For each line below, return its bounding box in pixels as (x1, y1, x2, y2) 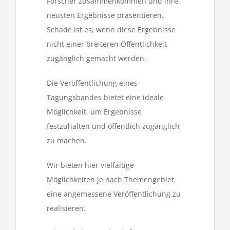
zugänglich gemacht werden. (47, 53, 146, 63)
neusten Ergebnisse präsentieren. (47, 10, 164, 20)
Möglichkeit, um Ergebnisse (47, 106, 142, 117)
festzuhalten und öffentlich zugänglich (47, 121, 180, 131)
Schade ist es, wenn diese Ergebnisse (47, 24, 176, 34)
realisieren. (47, 203, 86, 213)
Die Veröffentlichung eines (47, 78, 138, 88)
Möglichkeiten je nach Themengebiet (47, 174, 174, 184)
